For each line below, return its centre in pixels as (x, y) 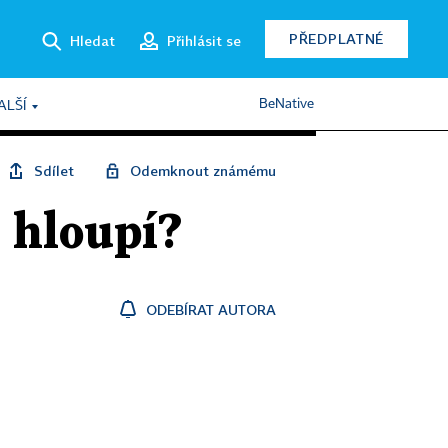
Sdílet (54, 170)
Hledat (92, 40)
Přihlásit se (204, 40)
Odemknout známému (203, 170)
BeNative (286, 104)
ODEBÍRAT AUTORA (211, 309)
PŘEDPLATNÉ (336, 38)
